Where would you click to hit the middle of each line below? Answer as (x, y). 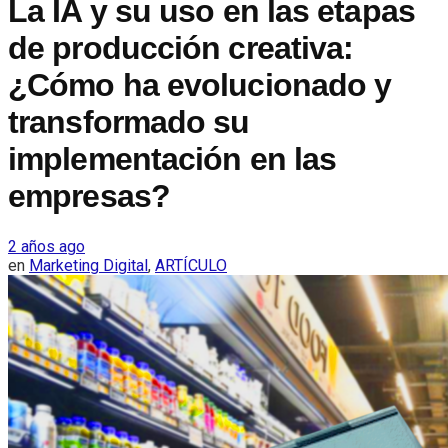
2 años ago (46, 246)
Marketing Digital (88, 265)
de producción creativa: (181, 48)
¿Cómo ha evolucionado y (200, 85)
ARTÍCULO (191, 265)
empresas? (89, 196)
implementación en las (172, 159)
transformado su (129, 122)
